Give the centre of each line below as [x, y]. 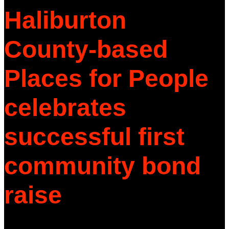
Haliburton [65, 20]
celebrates [65, 108]
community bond [102, 166]
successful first [94, 137]
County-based [86, 50]
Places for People [106, 79]
